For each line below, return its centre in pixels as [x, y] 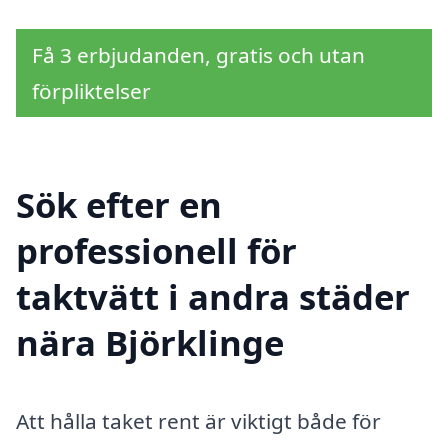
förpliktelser [91, 90]
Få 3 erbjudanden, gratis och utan [198, 54]
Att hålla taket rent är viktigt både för [198, 420]
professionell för [156, 250]
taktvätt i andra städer [213, 296]
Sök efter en [119, 204]
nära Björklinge [150, 342]
